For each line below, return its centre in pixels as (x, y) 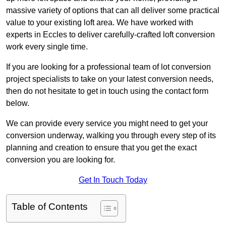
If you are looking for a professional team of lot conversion (108, 67)
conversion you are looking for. (61, 160)
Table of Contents (50, 207)
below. (18, 103)
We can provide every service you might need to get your (107, 124)
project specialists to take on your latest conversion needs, (110, 79)
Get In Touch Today (113, 180)
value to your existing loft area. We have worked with (100, 23)
